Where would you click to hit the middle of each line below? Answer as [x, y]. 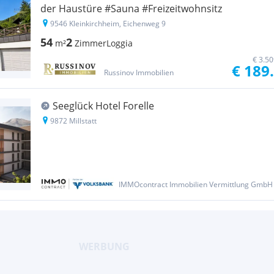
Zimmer [91, 43]
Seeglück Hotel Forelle [103, 106]
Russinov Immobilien [139, 72]
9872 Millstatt [73, 121]
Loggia [120, 43]
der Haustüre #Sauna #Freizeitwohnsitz [131, 9]
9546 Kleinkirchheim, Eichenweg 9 [108, 24]
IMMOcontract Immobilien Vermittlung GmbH [196, 184]
